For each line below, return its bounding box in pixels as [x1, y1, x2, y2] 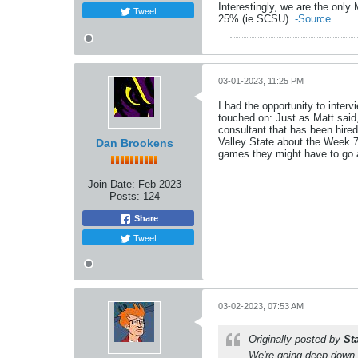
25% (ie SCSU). [218, 13, 295, 26]
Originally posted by [249, 333, 344, 346]
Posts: [109, 190, 140, 203]
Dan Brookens [95, 137, 173, 150]
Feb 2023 [137, 178, 181, 191]
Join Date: [87, 178, 135, 191]
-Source [295, 13, 331, 26]
